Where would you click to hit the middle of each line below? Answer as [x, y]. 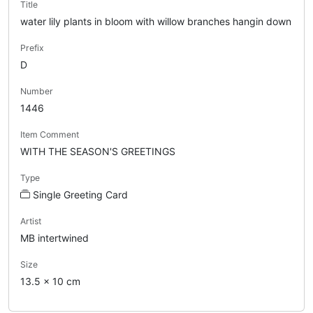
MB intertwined [54, 238]
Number [37, 91]
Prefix [32, 48]
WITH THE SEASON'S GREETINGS [98, 151]
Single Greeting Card [80, 194]
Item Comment [50, 134]
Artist [31, 221]
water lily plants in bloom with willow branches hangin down [156, 21]
